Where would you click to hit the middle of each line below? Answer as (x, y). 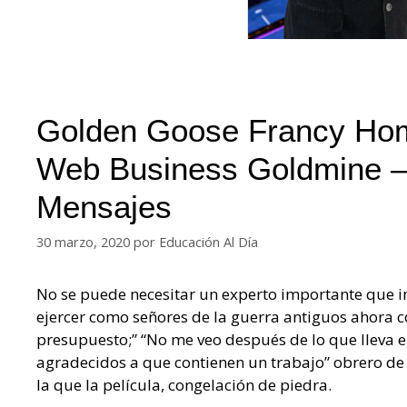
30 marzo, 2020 (83, 243)
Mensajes (104, 207)
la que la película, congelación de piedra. (184, 385)
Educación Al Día (208, 243)
